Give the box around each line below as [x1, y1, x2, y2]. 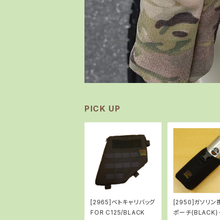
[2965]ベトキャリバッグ [90, 198, 156, 206]
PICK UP [84, 103, 121, 113]
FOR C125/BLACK [90, 209, 145, 217]
